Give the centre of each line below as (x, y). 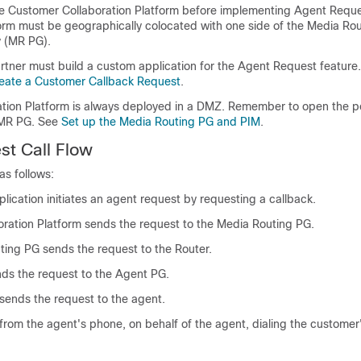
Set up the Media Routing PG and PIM (161, 122)
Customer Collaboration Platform (93, 10)
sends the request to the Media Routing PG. (198, 224)
